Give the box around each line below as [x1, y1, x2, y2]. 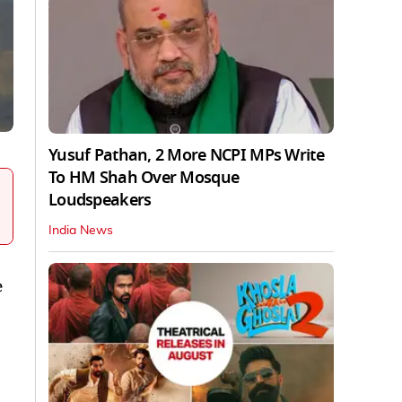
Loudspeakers [48, 188, 152, 212]
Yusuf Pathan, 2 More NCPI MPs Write [48, 143, 324, 167]
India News [48, 223, 113, 237]
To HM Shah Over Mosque [48, 165, 240, 189]
